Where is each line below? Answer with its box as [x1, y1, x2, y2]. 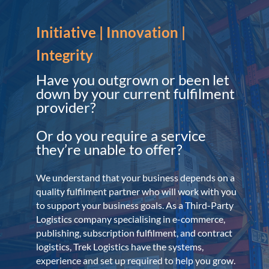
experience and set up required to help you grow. [35, 254, 235, 266]
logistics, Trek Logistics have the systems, [35, 240, 204, 252]
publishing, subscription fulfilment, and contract [35, 226, 232, 238]
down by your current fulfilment [35, 84, 235, 102]
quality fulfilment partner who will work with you [35, 185, 237, 197]
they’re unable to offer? [35, 140, 183, 158]
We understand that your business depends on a [35, 171, 235, 183]
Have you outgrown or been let [35, 70, 229, 88]
